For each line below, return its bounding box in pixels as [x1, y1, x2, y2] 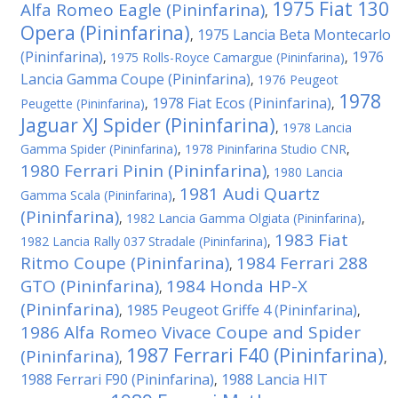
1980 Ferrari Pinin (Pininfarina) [20, 159, 267, 182]
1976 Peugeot [258, 71, 338, 88]
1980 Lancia [274, 163, 343, 180]
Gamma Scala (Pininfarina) [20, 187, 172, 203]
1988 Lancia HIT [221, 370, 328, 389]
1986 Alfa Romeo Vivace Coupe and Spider [20, 321, 361, 344]
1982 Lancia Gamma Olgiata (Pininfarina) [126, 210, 362, 227]
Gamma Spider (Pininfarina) [20, 140, 178, 157]
